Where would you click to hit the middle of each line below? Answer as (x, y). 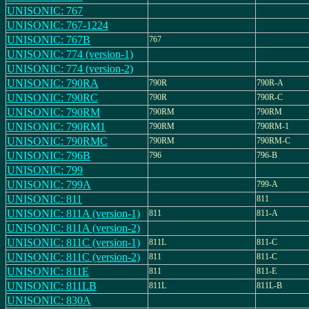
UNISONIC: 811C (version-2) (73, 257)
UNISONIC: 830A (49, 300)
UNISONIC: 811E (48, 271)
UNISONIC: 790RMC (57, 141)
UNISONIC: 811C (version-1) (73, 242)
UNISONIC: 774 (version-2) (70, 69)
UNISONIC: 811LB (52, 286)
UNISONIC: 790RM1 (56, 127)
